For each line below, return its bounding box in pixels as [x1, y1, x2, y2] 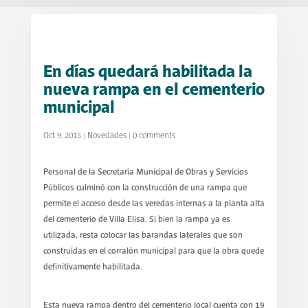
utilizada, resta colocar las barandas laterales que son [43, 231, 243, 240]
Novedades [87, 131, 126, 140]
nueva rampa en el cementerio [43, 81, 265, 100]
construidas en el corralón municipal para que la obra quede [43, 247, 264, 256]
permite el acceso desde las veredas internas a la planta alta [43, 199, 265, 208]
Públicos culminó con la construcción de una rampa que [43, 184, 247, 192]
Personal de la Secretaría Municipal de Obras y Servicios [43, 168, 248, 177]
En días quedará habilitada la [43, 63, 252, 82]
